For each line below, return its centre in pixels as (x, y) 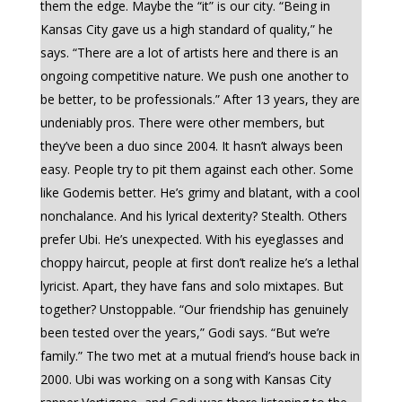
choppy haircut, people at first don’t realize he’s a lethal (199, 262)
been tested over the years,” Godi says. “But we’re (185, 332)
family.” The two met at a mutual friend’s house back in (200, 356)
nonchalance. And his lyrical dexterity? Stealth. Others (193, 216)
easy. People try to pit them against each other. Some (197, 169)
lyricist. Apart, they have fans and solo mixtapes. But (192, 286)
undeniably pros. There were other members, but (182, 122)
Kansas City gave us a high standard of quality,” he (186, 29)
